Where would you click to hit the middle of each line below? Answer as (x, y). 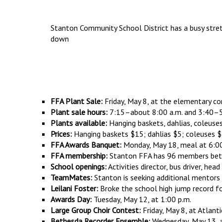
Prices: (61, 134)
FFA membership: (79, 156)
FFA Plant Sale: (77, 101)
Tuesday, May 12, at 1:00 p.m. (141, 199)
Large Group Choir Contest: (96, 210)
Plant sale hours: (79, 112)
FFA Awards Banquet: (86, 145)
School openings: (79, 167)
